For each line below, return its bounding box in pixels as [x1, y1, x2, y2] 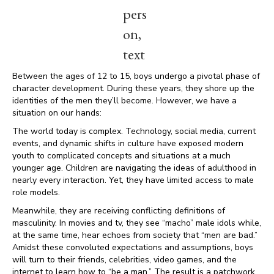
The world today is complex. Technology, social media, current [12, 125, 256, 137]
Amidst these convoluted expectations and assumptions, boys [12, 242, 253, 253]
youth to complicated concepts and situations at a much [12, 150, 231, 161]
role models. [12, 187, 60, 198]
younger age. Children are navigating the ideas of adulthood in [12, 162, 256, 174]
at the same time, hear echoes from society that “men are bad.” [12, 229, 257, 241]
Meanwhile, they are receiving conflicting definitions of [12, 205, 225, 217]
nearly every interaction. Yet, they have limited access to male [12, 174, 254, 186]
